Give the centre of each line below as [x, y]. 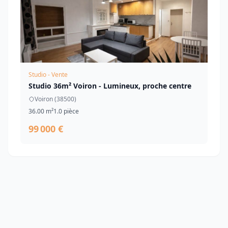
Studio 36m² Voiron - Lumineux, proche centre [110, 86]
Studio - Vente [48, 75]
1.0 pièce [66, 111]
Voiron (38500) [55, 99]
